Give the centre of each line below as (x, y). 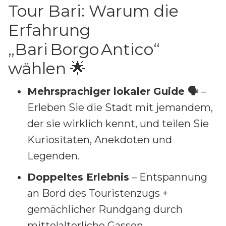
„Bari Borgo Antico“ (84, 49)
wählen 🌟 (47, 68)
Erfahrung (49, 30)
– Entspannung (168, 177)
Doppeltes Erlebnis (78, 177)
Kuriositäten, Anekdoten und (100, 139)
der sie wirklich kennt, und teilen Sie (118, 123)
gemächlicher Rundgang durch (105, 209)
